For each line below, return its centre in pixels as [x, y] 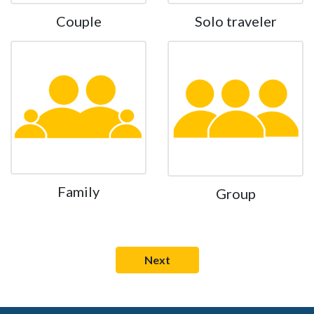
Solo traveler [235, 21]
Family [78, 192]
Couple [78, 21]
